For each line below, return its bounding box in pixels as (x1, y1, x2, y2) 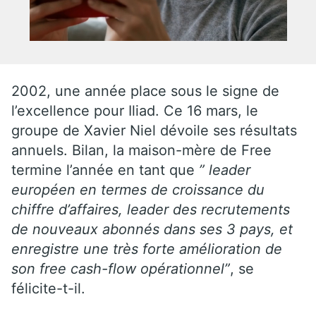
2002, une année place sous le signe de (11, 82, 279, 99)
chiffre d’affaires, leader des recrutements (11, 200, 290, 218)
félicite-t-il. (11, 279, 85, 297)
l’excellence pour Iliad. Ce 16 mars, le (11, 102, 258, 119)
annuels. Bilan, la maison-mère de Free (11, 141, 272, 159)
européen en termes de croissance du (11, 181, 265, 198)
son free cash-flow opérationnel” (11, 260, 230, 277)
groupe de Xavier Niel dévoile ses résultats (11, 121, 297, 139)
